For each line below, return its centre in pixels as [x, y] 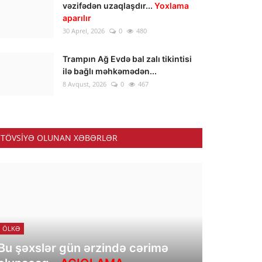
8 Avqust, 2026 [85, 84]
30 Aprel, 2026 [84, 31]
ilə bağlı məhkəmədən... [110, 71]
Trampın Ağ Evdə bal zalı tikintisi [127, 59]
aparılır [77, 18]
